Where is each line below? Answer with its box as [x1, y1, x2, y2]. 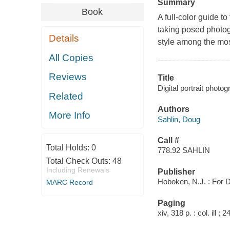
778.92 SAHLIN [157, 146, 210, 155]
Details [49, 33, 80, 44]
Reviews [49, 71, 87, 83]
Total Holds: [46, 143, 91, 152]
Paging [157, 198, 185, 207]
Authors [157, 105, 189, 114]
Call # [157, 136, 179, 145]
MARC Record [46, 178, 93, 186]
